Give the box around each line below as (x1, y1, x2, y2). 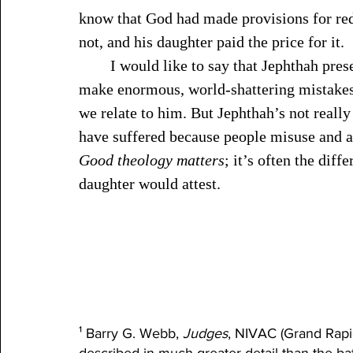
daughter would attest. (79, 175, 225, 192)
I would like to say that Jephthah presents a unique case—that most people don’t (79, 57, 110, 74)
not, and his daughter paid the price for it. (79, 33, 344, 50)
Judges (183, 325, 228, 342)
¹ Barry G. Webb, (79, 325, 183, 342)
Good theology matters (79, 151, 225, 169)
